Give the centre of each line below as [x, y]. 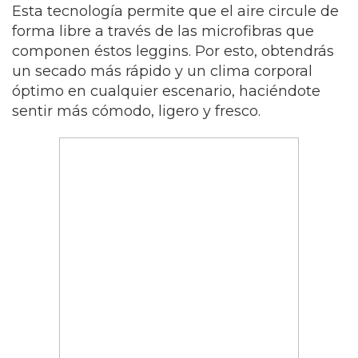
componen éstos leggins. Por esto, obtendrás [173, 51]
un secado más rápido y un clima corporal [162, 71]
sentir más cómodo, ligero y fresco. [136, 111]
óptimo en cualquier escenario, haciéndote [166, 91]
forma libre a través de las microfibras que [163, 31]
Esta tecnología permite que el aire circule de [175, 11]
